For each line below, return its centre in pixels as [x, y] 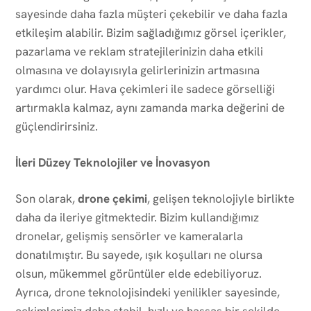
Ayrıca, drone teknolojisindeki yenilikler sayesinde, [148, 292]
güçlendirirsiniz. [57, 126]
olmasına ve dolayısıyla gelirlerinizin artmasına [137, 70]
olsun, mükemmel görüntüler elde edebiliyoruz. [138, 273]
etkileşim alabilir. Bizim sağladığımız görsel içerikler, [151, 32]
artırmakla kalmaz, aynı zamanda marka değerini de [150, 107]
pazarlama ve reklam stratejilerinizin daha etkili [139, 51]
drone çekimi [112, 198]
